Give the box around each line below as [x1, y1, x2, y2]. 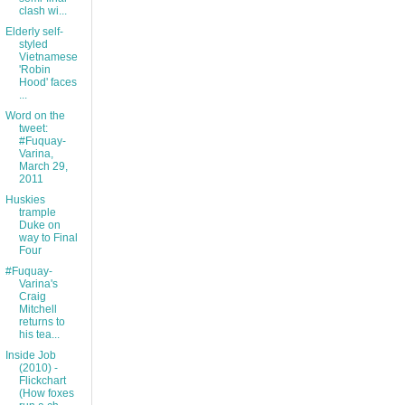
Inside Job [5, 349, 56, 363]
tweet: [18, 122, 48, 136]
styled [18, 38, 48, 52]
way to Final [18, 231, 78, 245]
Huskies [5, 193, 45, 207]
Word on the [5, 109, 65, 123]
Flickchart [18, 374, 66, 388]
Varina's [18, 278, 58, 291]
